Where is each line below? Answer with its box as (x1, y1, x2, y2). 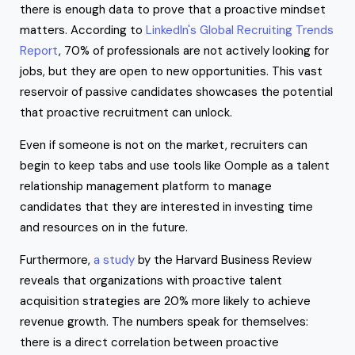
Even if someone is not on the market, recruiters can (20, 136, 307, 153)
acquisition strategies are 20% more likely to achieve (20, 292, 311, 309)
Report (20, 42, 59, 59)
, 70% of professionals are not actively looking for (59, 42, 329, 59)
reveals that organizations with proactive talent (20, 272, 282, 288)
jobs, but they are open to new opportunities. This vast (20, 63, 323, 79)
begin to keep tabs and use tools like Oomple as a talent (20, 157, 330, 174)
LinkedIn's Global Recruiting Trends (146, 21, 334, 38)
